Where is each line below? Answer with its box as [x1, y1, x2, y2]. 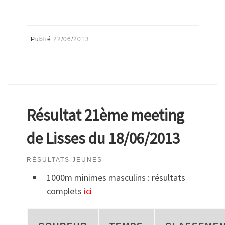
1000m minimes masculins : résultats [46, 171, 185, 183]
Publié [30, 36, 53, 43]
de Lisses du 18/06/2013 [26, 128, 180, 148]
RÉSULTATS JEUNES [26, 156, 102, 163]
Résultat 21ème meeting [26, 104, 184, 125]
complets [46, 185, 82, 197]
